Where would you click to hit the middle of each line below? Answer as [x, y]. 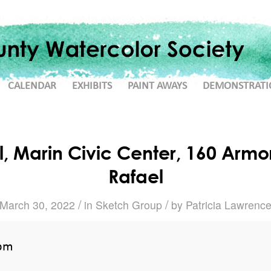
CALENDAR [32, 86]
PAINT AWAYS [157, 86]
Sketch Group [129, 205]
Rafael [135, 176]
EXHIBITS [92, 86]
